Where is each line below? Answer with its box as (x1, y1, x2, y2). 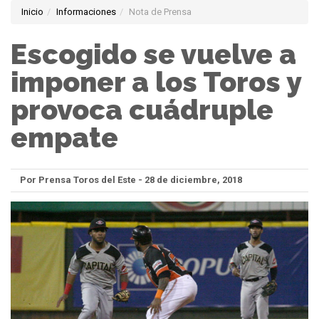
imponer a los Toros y (11, 66, 301, 99)
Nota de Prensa (129, 6, 192, 17)
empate (11, 121, 118, 155)
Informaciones (56, 6, 116, 17)
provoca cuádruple (11, 93, 273, 127)
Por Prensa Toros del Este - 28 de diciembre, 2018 (20, 174, 242, 186)
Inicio (21, 6, 43, 17)
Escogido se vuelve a (11, 38, 296, 71)
